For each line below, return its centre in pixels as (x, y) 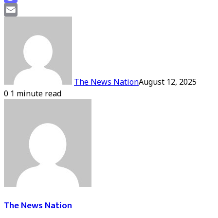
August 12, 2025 (168, 82)
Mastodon (25, 9)
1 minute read (35, 93)
